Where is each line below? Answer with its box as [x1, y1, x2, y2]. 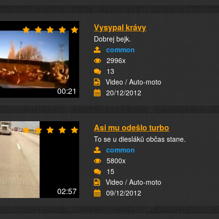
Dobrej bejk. [94, 34, 131, 44]
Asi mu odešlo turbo [94, 122, 170, 133]
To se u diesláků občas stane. [94, 134, 186, 144]
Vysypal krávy [94, 22, 147, 33]
